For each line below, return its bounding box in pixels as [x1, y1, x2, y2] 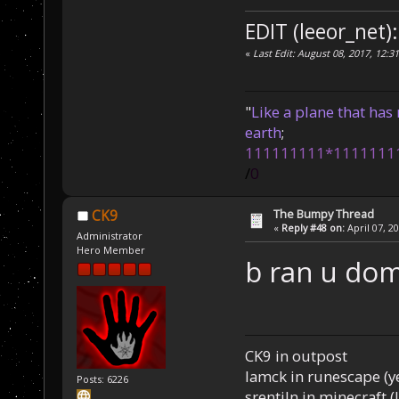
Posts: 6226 [77, 371, 129, 386]
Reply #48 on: [281, 220, 346, 234]
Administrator [77, 228, 143, 242]
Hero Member [77, 242, 146, 256]
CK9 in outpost [244, 346, 347, 367]
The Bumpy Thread [273, 205, 375, 222]
